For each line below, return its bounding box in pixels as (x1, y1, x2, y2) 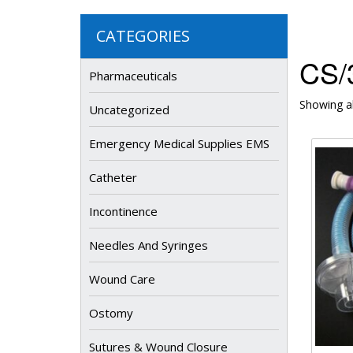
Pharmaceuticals (89, 68, 177, 84)
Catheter (89, 169, 137, 185)
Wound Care (89, 271, 155, 287)
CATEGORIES (96, 25, 190, 46)
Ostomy (89, 305, 133, 321)
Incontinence (89, 203, 158, 219)
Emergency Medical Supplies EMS (89, 136, 269, 151)
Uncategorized (89, 102, 169, 117)
